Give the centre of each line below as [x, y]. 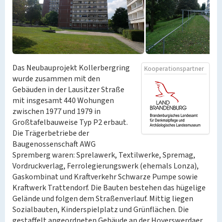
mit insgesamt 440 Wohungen [63, 101]
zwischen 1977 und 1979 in [56, 111]
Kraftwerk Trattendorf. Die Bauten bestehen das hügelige [109, 188]
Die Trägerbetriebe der [51, 133]
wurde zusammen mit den [56, 79]
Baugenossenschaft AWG [54, 144]
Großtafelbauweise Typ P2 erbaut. [70, 122]
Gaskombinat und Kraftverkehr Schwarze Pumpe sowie [105, 177]
